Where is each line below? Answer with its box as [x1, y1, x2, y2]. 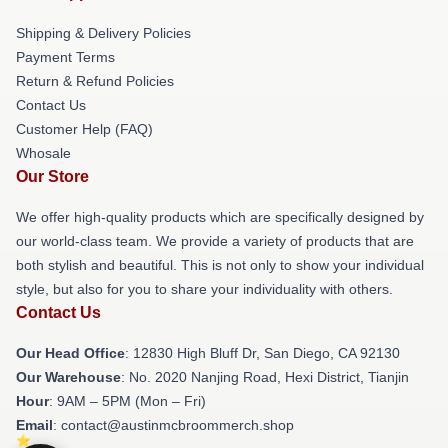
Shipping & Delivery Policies [16, 25, 191, 41]
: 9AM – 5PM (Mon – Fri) [49, 393, 206, 409]
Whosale [16, 145, 71, 161]
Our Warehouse [16, 369, 121, 385]
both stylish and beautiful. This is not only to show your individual [16, 257, 424, 273]
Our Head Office [16, 345, 125, 361]
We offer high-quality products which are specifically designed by [16, 209, 424, 225]
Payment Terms [16, 49, 115, 65]
